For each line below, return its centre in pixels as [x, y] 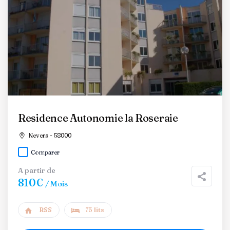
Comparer [45, 152]
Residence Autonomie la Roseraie [98, 118]
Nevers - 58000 [49, 135]
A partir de [37, 170]
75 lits [95, 210]
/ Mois [56, 184]
